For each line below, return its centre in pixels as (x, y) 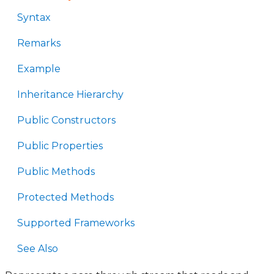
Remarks (39, 43)
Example (39, 69)
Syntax (34, 17)
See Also (38, 249)
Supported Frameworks (76, 223)
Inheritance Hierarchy (70, 94)
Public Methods (56, 172)
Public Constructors (66, 120)
